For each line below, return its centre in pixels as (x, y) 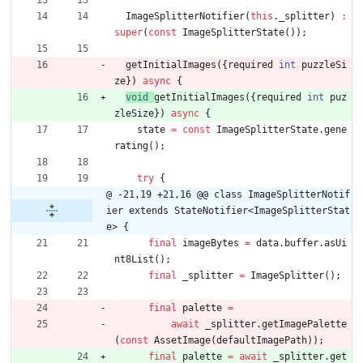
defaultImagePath (262, 341)
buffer (301, 243)
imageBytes (211, 243)
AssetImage (182, 341)
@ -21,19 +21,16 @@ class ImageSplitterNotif (228, 195)
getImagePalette (304, 325)
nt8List (134, 260)
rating (131, 146)
